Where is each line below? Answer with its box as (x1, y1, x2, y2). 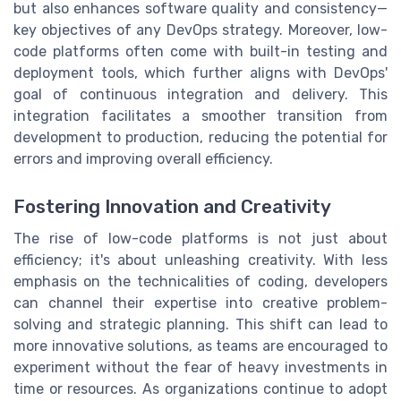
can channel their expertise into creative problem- (13, 294, 388, 312)
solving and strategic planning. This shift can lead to (13, 316, 388, 334)
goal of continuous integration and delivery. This (13, 86, 388, 104)
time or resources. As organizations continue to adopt (13, 380, 388, 398)
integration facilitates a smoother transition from (13, 107, 388, 125)
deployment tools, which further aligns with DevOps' (13, 64, 388, 82)
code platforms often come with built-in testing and (13, 43, 388, 61)
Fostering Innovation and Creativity (13, 196, 331, 218)
